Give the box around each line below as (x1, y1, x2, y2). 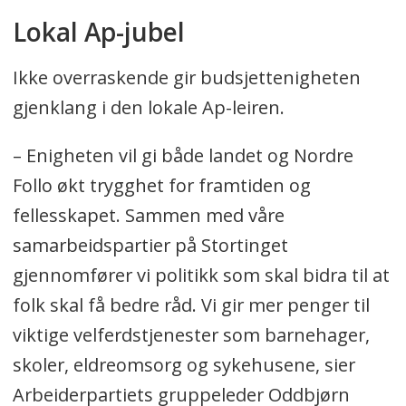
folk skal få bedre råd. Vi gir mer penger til (12, 292, 370, 317)
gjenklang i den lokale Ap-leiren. (12, 94, 285, 120)
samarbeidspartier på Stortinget (12, 232, 288, 257)
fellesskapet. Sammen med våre (12, 202, 285, 227)
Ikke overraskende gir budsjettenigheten (12, 64, 361, 90)
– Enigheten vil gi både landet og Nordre (12, 142, 353, 168)
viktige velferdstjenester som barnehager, (12, 322, 370, 347)
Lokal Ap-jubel (12, 14, 185, 49)
